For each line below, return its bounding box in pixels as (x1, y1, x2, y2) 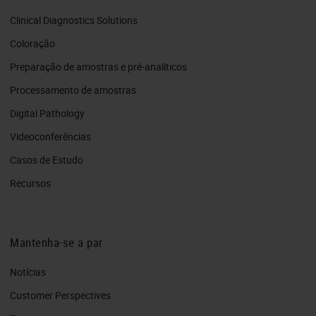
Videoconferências (10, 129, 91, 143)
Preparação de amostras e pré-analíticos (10, 59, 187, 73)
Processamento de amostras (10, 83, 136, 97)
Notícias (10, 265, 46, 279)
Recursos (10, 176, 51, 190)
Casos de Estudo (10, 152, 83, 166)
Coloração (10, 36, 55, 50)
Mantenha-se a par (10, 233, 103, 250)
